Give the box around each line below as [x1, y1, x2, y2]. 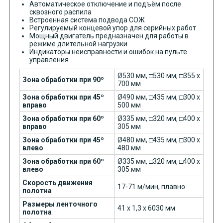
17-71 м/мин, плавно [117, 183, 185, 191]
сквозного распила [29, 8, 92, 16]
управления [29, 56, 69, 64]
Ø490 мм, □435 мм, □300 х [117, 93, 200, 102]
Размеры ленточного [22, 200, 98, 209]
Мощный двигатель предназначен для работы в [29, 32, 189, 40]
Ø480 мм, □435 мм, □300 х [117, 136, 200, 144]
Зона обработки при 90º [22, 76, 104, 84]
